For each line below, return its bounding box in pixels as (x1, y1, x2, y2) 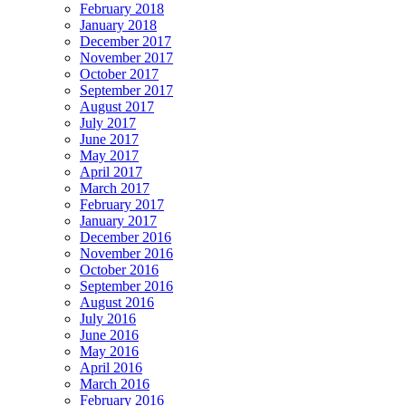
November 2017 (80, 49, 173, 65)
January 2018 (80, 16, 157, 33)
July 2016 (80, 310, 136, 326)
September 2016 (80, 277, 173, 294)
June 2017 (80, 130, 139, 147)
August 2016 (80, 294, 154, 310)
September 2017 (80, 82, 173, 98)
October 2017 (80, 65, 159, 82)
